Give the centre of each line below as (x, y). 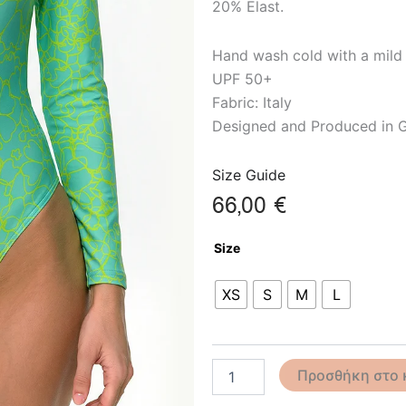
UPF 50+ (242, 79)
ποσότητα (241, 273)
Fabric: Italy (252, 103)
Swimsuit (238, 255)
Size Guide (249, 175)
